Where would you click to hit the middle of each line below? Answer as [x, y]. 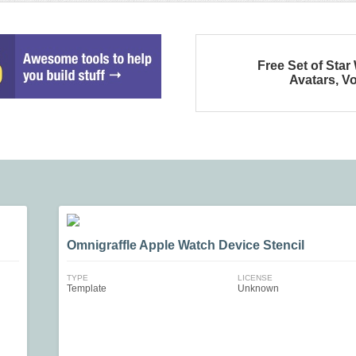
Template [87, 288]
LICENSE [255, 278]
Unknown [258, 288]
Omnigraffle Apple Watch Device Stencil [186, 245]
